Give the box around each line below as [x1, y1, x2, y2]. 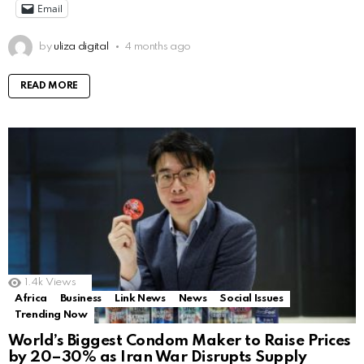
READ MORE [20, 80, 79, 91]
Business [59, 292, 102, 304]
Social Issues [219, 292, 284, 304]
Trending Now [15, 309, 88, 320]
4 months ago [125, 41, 191, 52]
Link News [114, 292, 166, 304]
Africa [15, 292, 47, 304]
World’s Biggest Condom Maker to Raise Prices [8, 332, 351, 349]
